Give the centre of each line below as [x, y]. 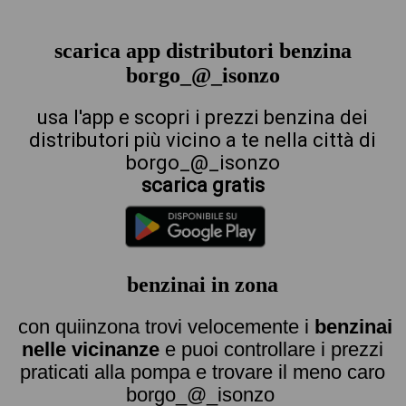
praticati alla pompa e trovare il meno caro [203, 372]
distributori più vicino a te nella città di [203, 140]
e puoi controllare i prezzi [272, 349]
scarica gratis [203, 185]
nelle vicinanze [91, 349]
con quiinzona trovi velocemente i [166, 326]
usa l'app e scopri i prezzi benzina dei [203, 117]
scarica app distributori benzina [203, 51]
